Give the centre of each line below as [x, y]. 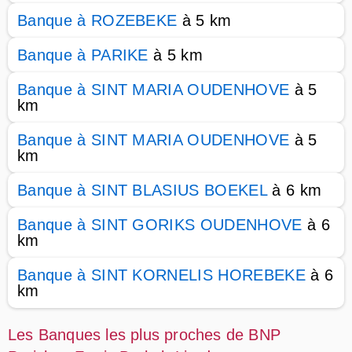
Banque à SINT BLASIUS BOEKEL [142, 190]
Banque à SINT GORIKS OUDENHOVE [160, 225]
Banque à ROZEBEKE [97, 20]
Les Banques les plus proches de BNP [145, 335]
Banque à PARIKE [83, 55]
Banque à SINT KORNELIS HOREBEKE [161, 275]
